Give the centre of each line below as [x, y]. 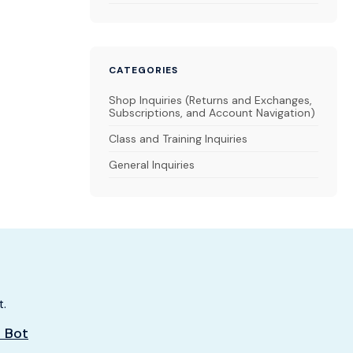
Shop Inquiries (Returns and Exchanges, [210, 100]
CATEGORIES [143, 70]
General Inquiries [152, 165]
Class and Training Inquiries [178, 139]
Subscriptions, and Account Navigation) [212, 113]
